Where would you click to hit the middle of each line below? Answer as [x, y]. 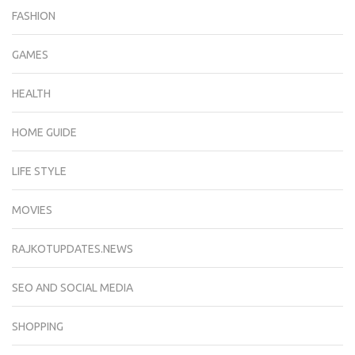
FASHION [34, 15]
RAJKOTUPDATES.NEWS [73, 248]
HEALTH [31, 93]
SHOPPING [38, 326]
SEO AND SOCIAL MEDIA [73, 287]
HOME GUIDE [44, 132]
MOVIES [32, 210]
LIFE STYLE [39, 171]
